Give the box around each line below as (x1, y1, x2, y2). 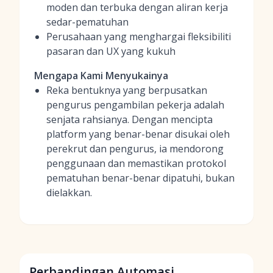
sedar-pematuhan (46, 15, 129, 29)
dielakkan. (46, 186, 92, 199)
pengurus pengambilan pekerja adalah (46, 98, 224, 112)
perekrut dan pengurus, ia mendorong (46, 142, 224, 155)
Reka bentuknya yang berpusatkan (46, 83, 207, 97)
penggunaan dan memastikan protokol (46, 157, 226, 170)
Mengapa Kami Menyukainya (34, 69, 168, 82)
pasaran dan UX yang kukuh (46, 44, 175, 58)
